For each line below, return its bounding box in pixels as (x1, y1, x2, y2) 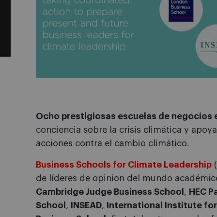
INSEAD (71, 201, 102, 210)
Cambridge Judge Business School (36, 187, 184, 197)
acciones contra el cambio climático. (36, 139, 189, 148)
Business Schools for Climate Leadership (36, 160, 212, 170)
